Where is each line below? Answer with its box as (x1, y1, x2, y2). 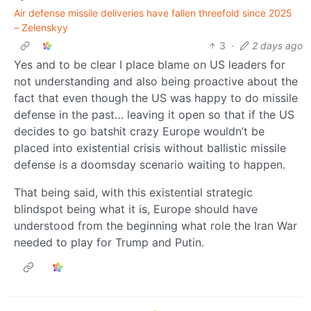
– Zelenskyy (14, 22, 68, 34)
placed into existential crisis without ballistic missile (14, 141, 286, 155)
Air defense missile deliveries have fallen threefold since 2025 (14, 7, 292, 19)
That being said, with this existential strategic (14, 185, 253, 200)
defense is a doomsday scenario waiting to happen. (14, 158, 285, 172)
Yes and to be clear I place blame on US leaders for (14, 58, 285, 72)
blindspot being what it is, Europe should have (14, 202, 258, 217)
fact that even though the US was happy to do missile (14, 91, 298, 106)
